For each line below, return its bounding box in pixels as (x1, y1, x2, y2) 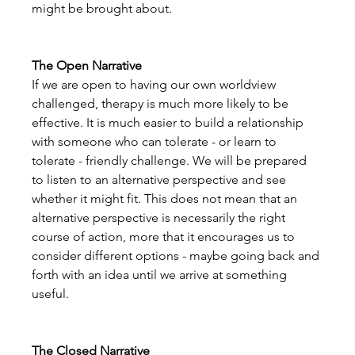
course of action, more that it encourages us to (32, 228, 299, 244)
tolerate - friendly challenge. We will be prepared (32, 152, 311, 168)
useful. (32, 285, 70, 301)
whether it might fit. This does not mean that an (32, 190, 301, 206)
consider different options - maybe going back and (32, 247, 323, 263)
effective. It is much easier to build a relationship (32, 114, 307, 130)
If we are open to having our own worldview (32, 76, 280, 92)
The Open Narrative (32, 57, 143, 73)
